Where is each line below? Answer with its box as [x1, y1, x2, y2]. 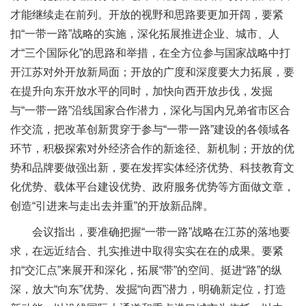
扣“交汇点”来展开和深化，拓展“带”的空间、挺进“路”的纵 [10, 264, 282, 276]
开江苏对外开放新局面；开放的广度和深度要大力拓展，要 [10, 66, 294, 79]
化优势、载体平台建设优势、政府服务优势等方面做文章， [10, 181, 294, 193]
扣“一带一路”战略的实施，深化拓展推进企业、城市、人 [10, 28, 279, 40]
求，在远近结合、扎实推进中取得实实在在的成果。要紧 [10, 245, 283, 257]
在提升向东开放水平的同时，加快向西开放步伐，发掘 [10, 85, 273, 98]
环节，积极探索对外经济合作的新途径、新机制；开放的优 [10, 143, 294, 155]
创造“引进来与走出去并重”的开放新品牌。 [10, 200, 214, 212]
